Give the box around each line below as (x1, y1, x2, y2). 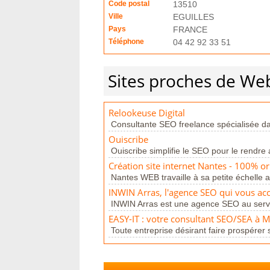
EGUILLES (173, 12, 214, 22)
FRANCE (173, 25, 207, 34)
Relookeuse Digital (108, 107, 185, 119)
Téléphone (108, 37, 144, 46)
